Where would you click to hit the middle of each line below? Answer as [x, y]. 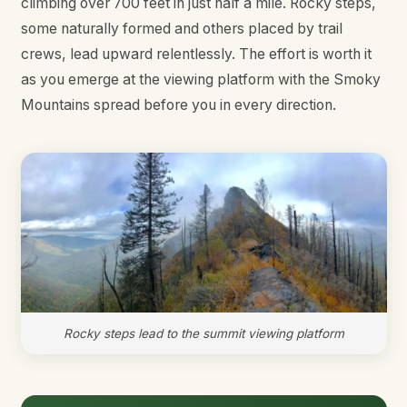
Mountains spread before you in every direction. [178, 105]
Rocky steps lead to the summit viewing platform [203, 333]
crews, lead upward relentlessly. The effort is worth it [196, 55]
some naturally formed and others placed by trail [181, 29]
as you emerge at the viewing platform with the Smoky [200, 80]
